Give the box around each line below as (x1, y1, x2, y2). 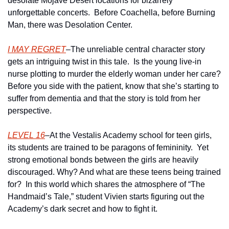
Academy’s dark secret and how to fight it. (8, 204, 157, 213)
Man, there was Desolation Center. (8, 20, 132, 29)
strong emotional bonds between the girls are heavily (8, 155, 198, 164)
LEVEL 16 (8, 131, 45, 140)
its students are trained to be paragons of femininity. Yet (8, 143, 209, 152)
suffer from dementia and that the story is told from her (8, 94, 200, 103)
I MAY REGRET (8, 45, 66, 54)
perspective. (8, 106, 52, 115)
